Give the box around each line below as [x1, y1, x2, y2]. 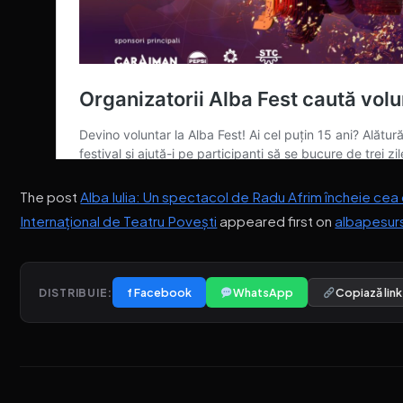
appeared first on [217, 212, 336, 230]
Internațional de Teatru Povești [20, 212, 218, 230]
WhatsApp [232, 285, 293, 300]
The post [20, 188, 81, 206]
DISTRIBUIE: [39, 285, 112, 300]
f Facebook [126, 285, 192, 300]
